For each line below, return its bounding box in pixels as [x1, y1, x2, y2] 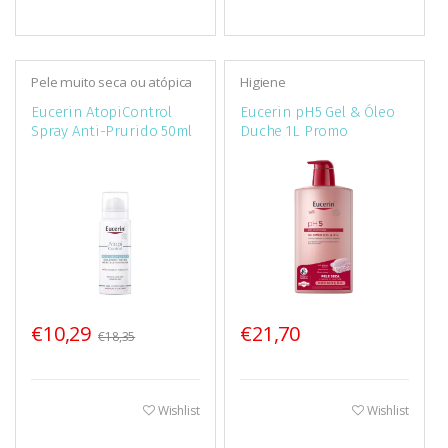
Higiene [239, 72, 286, 91]
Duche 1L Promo [239, 122, 349, 141]
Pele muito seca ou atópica [30, 72, 193, 91]
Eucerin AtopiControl [30, 103, 173, 122]
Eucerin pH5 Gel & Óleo [239, 103, 395, 122]
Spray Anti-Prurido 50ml [30, 122, 192, 141]
